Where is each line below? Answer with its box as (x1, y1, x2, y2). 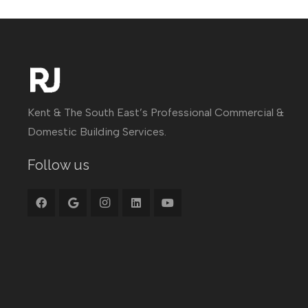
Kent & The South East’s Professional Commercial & (27, 106, 284, 119)
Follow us (27, 157, 89, 173)
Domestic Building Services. (27, 125, 166, 138)
